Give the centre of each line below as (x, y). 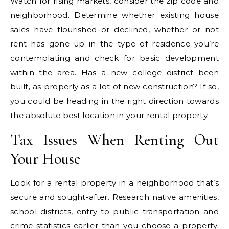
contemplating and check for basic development (114, 58)
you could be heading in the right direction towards (114, 101)
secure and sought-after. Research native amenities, (114, 197)
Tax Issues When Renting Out (114, 140)
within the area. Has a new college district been (114, 72)
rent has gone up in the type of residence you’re (114, 43)
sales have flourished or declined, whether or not (114, 29)
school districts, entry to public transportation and (114, 211)
